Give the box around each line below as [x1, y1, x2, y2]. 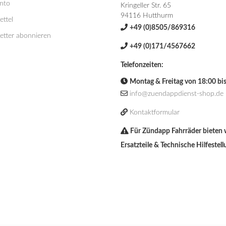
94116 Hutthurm [121, 12, 173, 19]
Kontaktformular [130, 109, 180, 116]
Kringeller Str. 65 [121, 2, 171, 9]
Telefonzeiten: [121, 62, 163, 69]
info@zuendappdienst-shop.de [130, 90, 223, 97]
